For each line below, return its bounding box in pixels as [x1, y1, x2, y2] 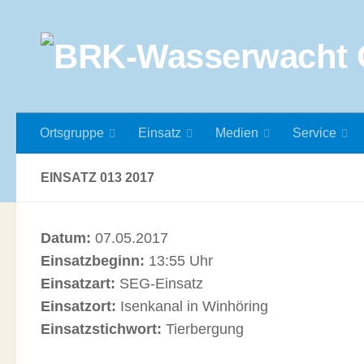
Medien [215, 126, 258, 140]
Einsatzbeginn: [41, 253, 145, 269]
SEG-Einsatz [119, 275, 203, 292]
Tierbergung [162, 321, 244, 337]
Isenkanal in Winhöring [116, 298, 268, 314]
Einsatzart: [41, 275, 119, 292]
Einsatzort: [41, 298, 116, 314]
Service [292, 126, 336, 140]
